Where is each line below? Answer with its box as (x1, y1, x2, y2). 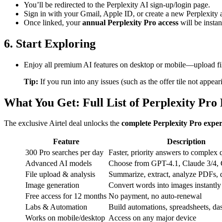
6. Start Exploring (4, 37, 96, 50)
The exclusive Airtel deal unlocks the (4, 119, 121, 128)
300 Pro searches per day (25, 148, 104, 157)
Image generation (25, 181, 79, 190)
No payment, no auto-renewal (109, 192, 202, 201)
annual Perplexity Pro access (82, 18, 178, 27)
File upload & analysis (25, 170, 95, 179)
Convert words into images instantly (109, 181, 221, 190)
